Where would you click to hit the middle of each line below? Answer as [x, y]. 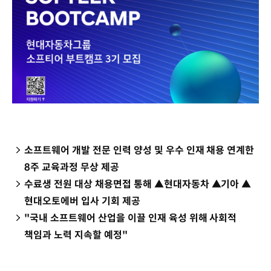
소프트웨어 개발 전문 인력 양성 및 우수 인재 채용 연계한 [139, 150]
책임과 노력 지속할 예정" [76, 235]
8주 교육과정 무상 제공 [72, 167]
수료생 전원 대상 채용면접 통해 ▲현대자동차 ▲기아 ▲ [138, 184]
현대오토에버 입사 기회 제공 [82, 201]
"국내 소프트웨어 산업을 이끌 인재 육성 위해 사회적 [131, 218]
